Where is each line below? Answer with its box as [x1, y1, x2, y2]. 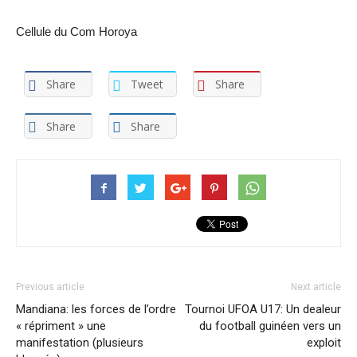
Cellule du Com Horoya [16, 25, 137, 39]
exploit [307, 335, 341, 350]
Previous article [16, 280, 84, 292]
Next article [291, 280, 341, 292]
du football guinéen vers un [199, 318, 341, 333]
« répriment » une [16, 318, 106, 333]
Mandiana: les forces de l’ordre [16, 301, 176, 316]
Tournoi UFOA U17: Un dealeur [185, 301, 341, 316]
